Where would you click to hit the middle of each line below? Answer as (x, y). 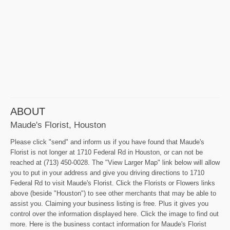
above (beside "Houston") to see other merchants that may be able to (113, 194)
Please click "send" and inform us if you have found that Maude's (107, 142)
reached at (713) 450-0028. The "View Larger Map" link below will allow (115, 163)
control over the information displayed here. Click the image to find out (114, 214)
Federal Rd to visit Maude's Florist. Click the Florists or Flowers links (113, 183)
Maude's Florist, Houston (58, 125)
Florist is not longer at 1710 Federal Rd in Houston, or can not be (107, 152)
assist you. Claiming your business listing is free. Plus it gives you (109, 204)
